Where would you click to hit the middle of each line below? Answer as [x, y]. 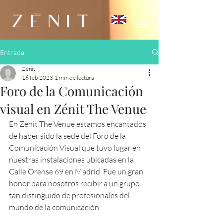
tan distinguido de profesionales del [70, 195]
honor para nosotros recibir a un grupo [75, 183]
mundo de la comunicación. [55, 207]
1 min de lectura [74, 78]
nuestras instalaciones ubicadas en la [72, 160]
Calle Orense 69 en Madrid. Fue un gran [77, 171]
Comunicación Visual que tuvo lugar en [76, 148]
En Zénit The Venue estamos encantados [78, 124]
